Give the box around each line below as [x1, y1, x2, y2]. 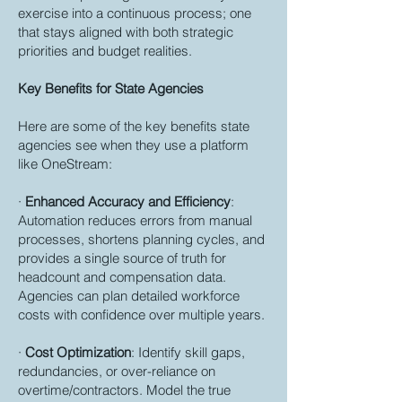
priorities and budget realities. [18, 42, 192, 59]
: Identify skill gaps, [131, 344, 245, 361]
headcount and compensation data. [18, 268, 226, 285]
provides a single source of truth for [18, 249, 226, 267]
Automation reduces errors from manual [18, 212, 252, 229]
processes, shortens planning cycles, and [18, 231, 265, 248]
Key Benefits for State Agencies [18, 80, 204, 97]
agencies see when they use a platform [18, 136, 249, 153]
